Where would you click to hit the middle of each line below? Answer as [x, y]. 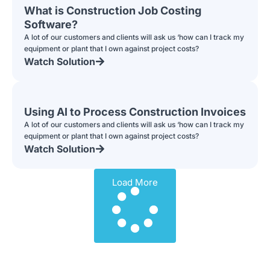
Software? [51, 24]
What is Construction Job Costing [113, 10]
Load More [135, 182]
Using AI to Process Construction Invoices [135, 111]
